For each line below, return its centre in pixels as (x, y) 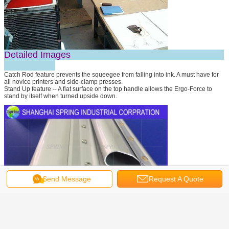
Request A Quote (176, 179)
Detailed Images (114, 55)
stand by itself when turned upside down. (61, 96)
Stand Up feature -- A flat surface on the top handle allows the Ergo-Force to (108, 89)
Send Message (66, 179)
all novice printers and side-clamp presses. (63, 82)
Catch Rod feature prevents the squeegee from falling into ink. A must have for (111, 75)
